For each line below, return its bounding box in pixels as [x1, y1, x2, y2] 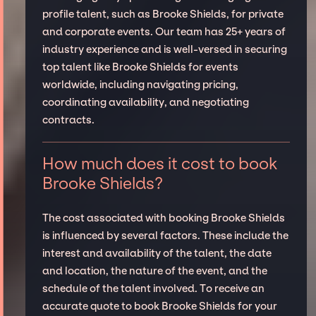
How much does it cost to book [42, 153, 277, 174]
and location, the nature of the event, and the [42, 264, 267, 277]
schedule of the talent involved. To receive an [42, 281, 265, 295]
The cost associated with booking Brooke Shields [42, 211, 285, 224]
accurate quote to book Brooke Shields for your [42, 299, 277, 312]
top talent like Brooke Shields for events [42, 61, 238, 73]
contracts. [42, 114, 95, 126]
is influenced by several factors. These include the [42, 229, 288, 242]
